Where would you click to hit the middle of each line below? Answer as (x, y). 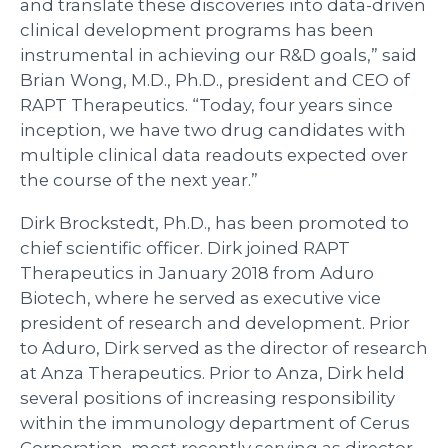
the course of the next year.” (139, 179)
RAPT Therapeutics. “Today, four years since (206, 104)
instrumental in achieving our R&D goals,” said (218, 54)
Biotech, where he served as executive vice (200, 297)
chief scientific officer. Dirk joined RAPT (185, 247)
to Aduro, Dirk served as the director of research (224, 347)
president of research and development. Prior (215, 322)
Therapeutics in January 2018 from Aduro (197, 272)
